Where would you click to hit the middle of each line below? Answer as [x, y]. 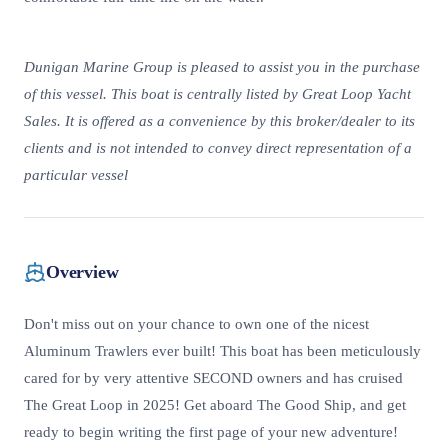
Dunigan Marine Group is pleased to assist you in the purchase [222, 67]
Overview [82, 271]
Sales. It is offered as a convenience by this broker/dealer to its [219, 121]
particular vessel [76, 175]
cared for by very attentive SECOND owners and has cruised [213, 378]
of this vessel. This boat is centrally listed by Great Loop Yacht [217, 94]
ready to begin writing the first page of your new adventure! [211, 432]
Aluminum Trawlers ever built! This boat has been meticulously [222, 351]
